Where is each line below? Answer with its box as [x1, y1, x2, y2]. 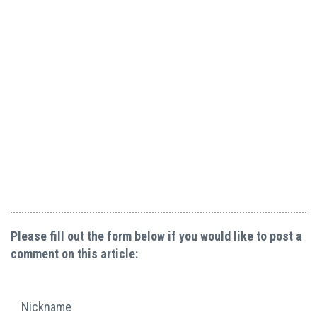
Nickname [21, 299, 71, 315]
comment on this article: [11, 246, 138, 262]
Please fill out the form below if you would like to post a [11, 229, 302, 244]
